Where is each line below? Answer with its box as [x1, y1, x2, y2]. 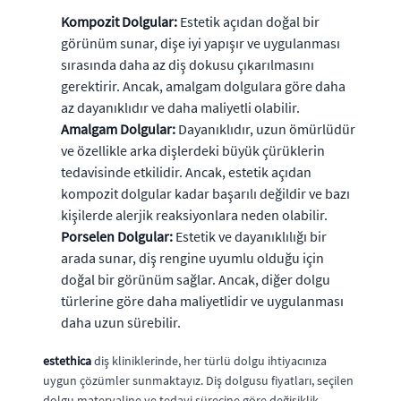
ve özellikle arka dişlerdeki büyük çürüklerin [61, 141, 325, 159]
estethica [43, 352, 91, 369]
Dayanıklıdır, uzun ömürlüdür [175, 119, 355, 138]
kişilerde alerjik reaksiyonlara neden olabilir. [61, 205, 328, 224]
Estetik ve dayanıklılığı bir [173, 226, 327, 245]
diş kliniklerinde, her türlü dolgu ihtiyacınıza [91, 352, 327, 369]
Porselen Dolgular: [61, 226, 173, 245]
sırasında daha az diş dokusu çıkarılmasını [61, 55, 314, 73]
